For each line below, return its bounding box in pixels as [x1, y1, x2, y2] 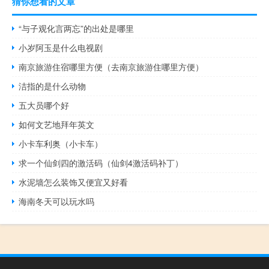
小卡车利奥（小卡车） [19, 138, 103, 150]
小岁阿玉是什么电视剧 [19, 41, 103, 54]
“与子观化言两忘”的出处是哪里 [19, 22, 134, 35]
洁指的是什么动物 [19, 80, 86, 92]
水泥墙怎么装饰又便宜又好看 [19, 176, 128, 189]
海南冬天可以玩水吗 [19, 195, 95, 208]
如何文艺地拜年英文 [19, 118, 95, 131]
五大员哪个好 [19, 99, 70, 112]
